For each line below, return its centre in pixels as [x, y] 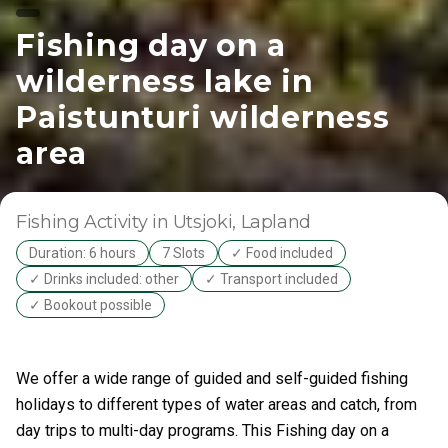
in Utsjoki [192, 222]
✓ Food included [282, 253]
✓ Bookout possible [90, 305]
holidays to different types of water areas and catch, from [216, 404]
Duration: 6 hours [82, 253]
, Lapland [272, 222]
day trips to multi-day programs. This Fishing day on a [202, 430]
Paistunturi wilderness [203, 117]
